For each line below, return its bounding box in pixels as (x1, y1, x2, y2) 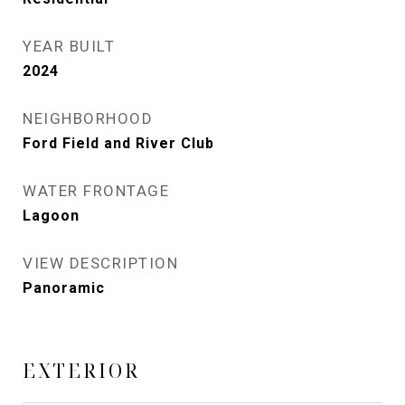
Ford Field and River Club (23, 135, 214, 152)
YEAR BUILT (23, 37, 115, 55)
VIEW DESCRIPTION (23, 254, 178, 272)
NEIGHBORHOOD (23, 109, 153, 127)
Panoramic (23, 279, 105, 297)
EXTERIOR (23, 358, 140, 383)
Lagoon (23, 207, 80, 224)
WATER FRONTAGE (23, 182, 169, 200)
